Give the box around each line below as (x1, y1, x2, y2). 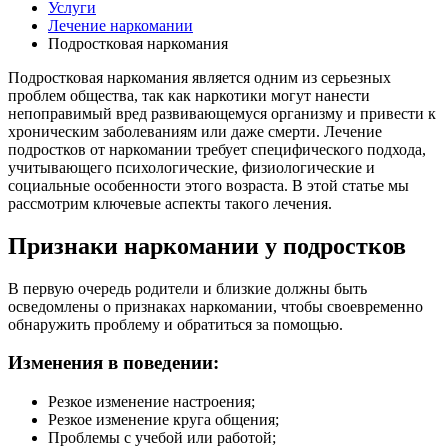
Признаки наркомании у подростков (8, 232, 406, 259)
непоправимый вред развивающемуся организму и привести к (8, 104, 436, 122)
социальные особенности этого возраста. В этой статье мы (8, 176, 409, 194)
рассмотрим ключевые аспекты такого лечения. (8, 194, 332, 212)
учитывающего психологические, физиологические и (8, 158, 375, 176)
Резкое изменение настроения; (48, 393, 255, 411)
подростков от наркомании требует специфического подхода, (8, 140, 426, 158)
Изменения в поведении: (8, 352, 219, 374)
